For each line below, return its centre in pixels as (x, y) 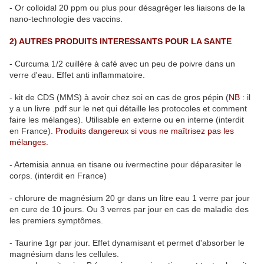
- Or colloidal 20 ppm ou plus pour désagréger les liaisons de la (127, 8)
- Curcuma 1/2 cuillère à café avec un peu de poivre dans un (122, 64)
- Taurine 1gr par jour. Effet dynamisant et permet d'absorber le (127, 243)
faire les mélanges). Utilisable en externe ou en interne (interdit (127, 120)
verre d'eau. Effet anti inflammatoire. (78, 75)
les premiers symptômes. (56, 221)
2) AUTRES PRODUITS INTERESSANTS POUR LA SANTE (121, 42)
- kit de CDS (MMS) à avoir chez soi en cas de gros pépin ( (119, 98)
